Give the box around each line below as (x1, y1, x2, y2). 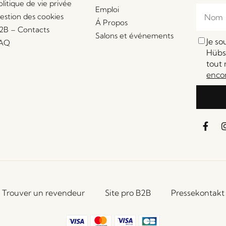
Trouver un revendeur (2, 187, 85, 198)
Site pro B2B (104, 187, 151, 198)
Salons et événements (95, 30, 174, 40)
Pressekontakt (171, 187, 224, 198)
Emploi (95, 4, 119, 14)
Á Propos (95, 17, 128, 27)
